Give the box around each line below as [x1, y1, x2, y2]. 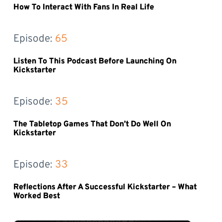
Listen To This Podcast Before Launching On [13, 56, 176, 66]
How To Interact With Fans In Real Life [13, 2, 154, 12]
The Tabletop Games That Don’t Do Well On [13, 119, 171, 129]
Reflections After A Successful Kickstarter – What [13, 182, 197, 192]
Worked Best [13, 191, 60, 201]
